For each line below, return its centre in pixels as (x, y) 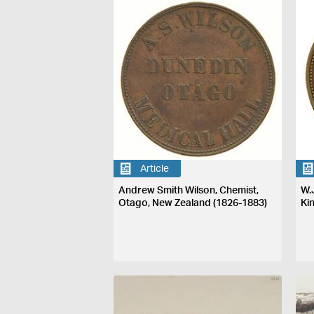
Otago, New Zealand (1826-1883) (193, 204)
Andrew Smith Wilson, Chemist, (189, 191)
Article (155, 169)
